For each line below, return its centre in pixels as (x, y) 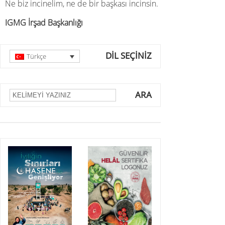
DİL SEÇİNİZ (129, 55)
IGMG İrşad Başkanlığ (43, 23)
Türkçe (37, 57)
